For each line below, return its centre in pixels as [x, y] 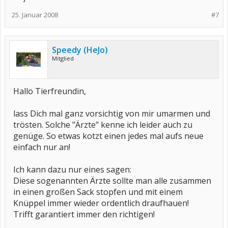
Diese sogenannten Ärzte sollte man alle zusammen [112, 181]
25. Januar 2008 [35, 15]
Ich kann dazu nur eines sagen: [72, 169]
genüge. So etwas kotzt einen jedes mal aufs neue [108, 136]
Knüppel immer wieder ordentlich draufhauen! [101, 203]
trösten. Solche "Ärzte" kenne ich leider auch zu [103, 125]
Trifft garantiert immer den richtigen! [84, 214]
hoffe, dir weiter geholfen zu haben [70, 21]
